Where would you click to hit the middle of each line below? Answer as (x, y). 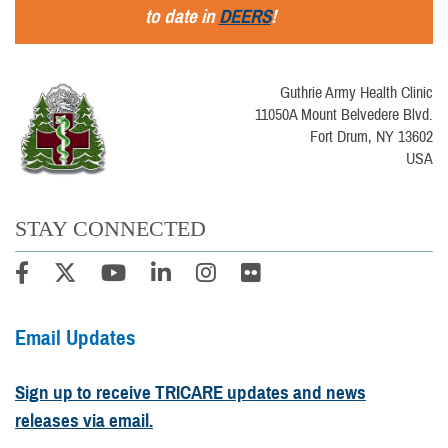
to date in (181, 16)
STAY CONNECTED (110, 228)
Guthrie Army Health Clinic (356, 92)
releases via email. (84, 420)
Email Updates (75, 337)
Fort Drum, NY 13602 (371, 136)
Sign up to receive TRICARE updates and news (190, 392)
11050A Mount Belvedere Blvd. (344, 114)
